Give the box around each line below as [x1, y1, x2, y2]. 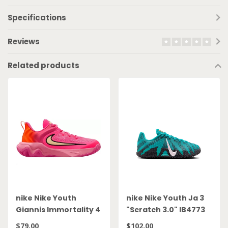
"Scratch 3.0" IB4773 [126, 205, 205, 215]
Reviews [8, 36, 40, 47]
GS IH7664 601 [16, 216, 68, 227]
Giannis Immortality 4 [16, 205, 100, 215]
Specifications [8, 12, 66, 23]
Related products [8, 60, 79, 71]
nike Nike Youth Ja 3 [126, 193, 204, 204]
